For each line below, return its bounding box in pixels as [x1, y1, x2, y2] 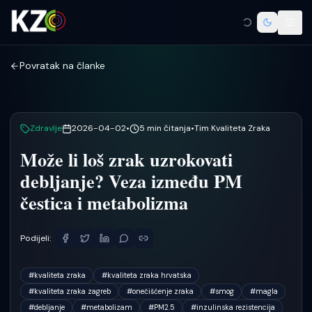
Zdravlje [30, 123, 62, 134]
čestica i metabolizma [20, 189, 188, 216]
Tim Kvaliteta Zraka [194, 123, 270, 134]
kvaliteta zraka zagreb [33, 286, 111, 296]
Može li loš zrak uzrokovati [20, 146, 233, 173]
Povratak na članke [19, 59, 105, 72]
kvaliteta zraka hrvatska [107, 270, 192, 280]
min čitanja [145, 123, 191, 134]
